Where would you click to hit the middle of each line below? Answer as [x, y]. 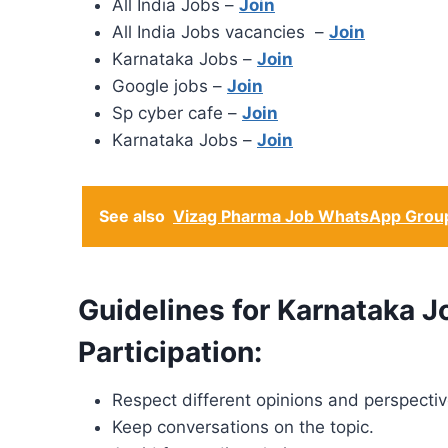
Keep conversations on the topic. [243, 427]
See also [132, 216]
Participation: [170, 352]
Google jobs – [169, 86]
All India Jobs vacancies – [220, 32]
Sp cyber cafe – [177, 113]
